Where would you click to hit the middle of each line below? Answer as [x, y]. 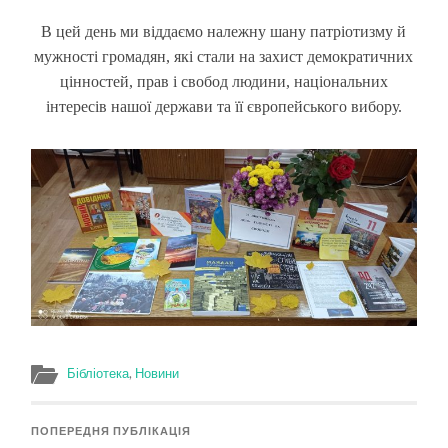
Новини [157, 373]
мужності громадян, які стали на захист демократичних [224, 56]
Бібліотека [98, 373]
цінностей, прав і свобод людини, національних [223, 81]
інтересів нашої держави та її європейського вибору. [223, 106]
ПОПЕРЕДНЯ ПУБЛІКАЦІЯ [111, 431]
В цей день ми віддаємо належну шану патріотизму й [224, 31]
